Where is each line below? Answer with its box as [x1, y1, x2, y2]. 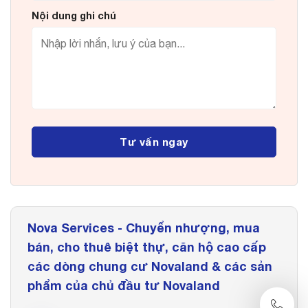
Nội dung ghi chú [32, 9, 116, 21]
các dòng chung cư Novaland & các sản [27, 258, 272, 274]
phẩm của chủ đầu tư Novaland [27, 277, 220, 293]
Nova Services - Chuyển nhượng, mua [27, 219, 260, 235]
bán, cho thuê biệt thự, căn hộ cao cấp [27, 239, 266, 254]
